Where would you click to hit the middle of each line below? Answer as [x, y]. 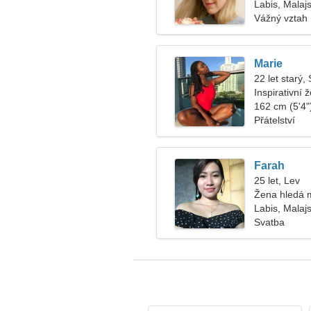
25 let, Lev [277, 180]
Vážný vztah [281, 18]
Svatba [269, 222]
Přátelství [275, 120]
